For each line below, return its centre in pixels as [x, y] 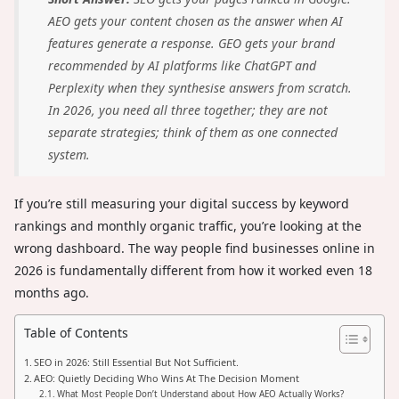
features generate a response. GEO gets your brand [191, 43]
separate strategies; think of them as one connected [193, 132]
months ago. [53, 292]
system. [69, 154]
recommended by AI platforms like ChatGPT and [182, 65]
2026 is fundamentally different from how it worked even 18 [193, 270]
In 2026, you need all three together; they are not [188, 110]
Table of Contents [76, 332]
